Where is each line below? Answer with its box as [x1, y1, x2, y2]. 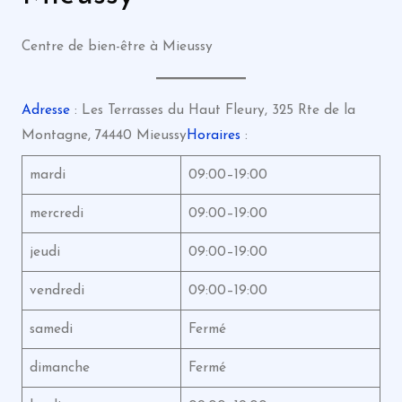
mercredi [29, 205, 83, 221]
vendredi [29, 283, 84, 298]
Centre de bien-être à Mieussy [21, 39, 213, 54]
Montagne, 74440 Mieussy [21, 128, 187, 143]
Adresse [21, 103, 70, 118]
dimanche [29, 360, 90, 375]
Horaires [186, 128, 240, 143]
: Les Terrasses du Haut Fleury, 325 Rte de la [69, 103, 355, 118]
